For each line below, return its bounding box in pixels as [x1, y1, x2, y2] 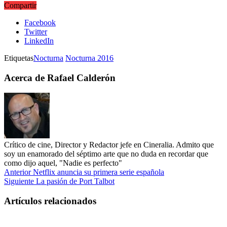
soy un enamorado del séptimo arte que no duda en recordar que [4, 149, 208, 159]
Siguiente [4, 177, 34, 186]
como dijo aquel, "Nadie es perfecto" [4, 159, 122, 168]
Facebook [24, 18, 56, 27]
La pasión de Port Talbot [34, 177, 115, 186]
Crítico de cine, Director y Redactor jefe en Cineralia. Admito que [4, 140, 214, 149]
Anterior [4, 168, 31, 177]
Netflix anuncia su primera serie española [31, 168, 164, 177]
